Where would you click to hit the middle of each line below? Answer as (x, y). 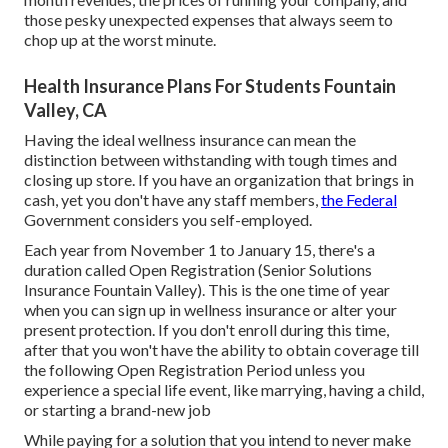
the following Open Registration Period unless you (194, 370)
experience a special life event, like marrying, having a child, (224, 390)
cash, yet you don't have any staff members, (172, 200)
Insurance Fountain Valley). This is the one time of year (207, 290)
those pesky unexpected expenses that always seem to (208, 20)
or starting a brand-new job (117, 410)
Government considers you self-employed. (168, 220)
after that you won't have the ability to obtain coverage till (221, 350)
